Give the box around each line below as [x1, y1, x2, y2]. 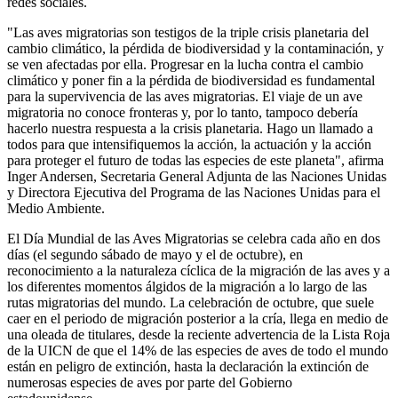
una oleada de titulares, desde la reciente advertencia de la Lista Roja [7, 326, 390, 342]
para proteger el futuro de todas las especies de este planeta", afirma [7, 152, 384, 168]
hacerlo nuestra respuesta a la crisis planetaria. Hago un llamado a [7, 120, 373, 136]
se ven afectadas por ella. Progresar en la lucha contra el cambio [7, 56, 363, 72]
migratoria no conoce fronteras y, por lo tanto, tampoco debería [7, 104, 358, 120]
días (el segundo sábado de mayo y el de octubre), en [7, 246, 303, 262]
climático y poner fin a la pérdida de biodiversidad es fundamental [7, 72, 375, 88]
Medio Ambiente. [7, 200, 105, 216]
